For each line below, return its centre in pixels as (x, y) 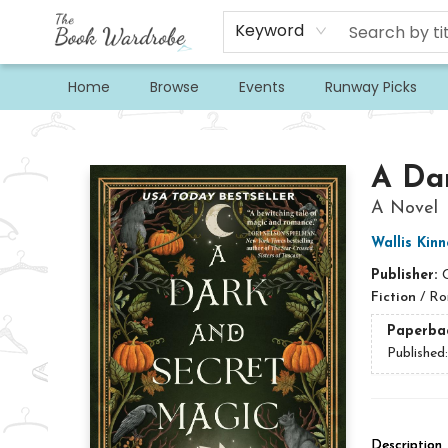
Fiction (393, 297)
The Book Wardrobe (77, 128)
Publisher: (406, 275)
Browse (174, 87)
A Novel (404, 208)
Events (262, 87)
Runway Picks (371, 87)
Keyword (270, 30)
